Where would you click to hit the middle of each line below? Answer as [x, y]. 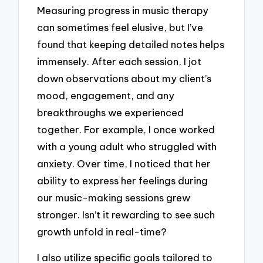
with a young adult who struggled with [127, 146]
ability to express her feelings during [123, 180]
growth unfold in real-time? [102, 231]
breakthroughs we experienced [111, 112]
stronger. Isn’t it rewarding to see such [126, 214]
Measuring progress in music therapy [123, 10]
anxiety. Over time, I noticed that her [124, 163]
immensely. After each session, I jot [119, 61]
